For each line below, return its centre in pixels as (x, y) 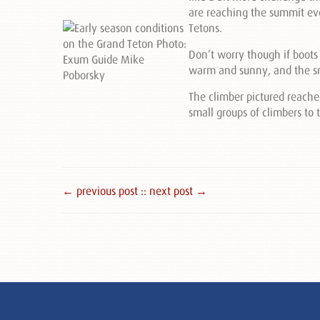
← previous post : (103, 191)
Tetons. (205, 28)
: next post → (175, 191)
